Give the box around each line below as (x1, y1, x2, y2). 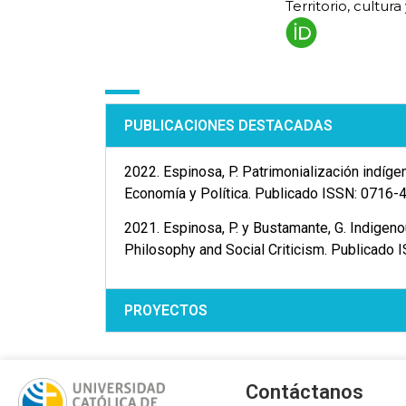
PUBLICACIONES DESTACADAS (124, 117, 333, 134)
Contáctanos (246, 380, 363, 403)
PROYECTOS (124, 301, 208, 319)
